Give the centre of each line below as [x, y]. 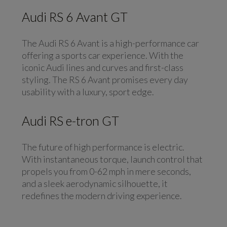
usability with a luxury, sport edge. [88, 91]
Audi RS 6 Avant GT [74, 16]
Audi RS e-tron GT [70, 120]
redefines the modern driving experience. [103, 195]
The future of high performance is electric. [103, 147]
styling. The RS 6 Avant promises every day [105, 79]
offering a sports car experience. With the [102, 55]
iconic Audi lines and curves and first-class [102, 67]
